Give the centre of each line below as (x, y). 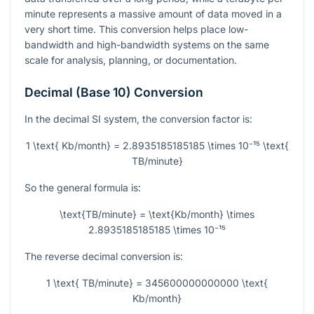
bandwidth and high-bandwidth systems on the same (147, 45)
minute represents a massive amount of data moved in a (153, 14)
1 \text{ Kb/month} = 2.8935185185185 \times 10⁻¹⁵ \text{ (157, 146)
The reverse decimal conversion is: (104, 257)
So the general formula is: (83, 188)
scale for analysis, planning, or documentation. (131, 60)
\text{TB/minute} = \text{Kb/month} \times (157, 214)
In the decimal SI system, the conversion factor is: (138, 119)
